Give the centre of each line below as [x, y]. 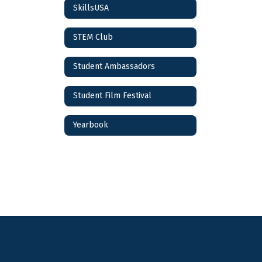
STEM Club [93, 37]
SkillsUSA [91, 8]
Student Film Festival [112, 96]
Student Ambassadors [114, 67]
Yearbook [91, 125]
